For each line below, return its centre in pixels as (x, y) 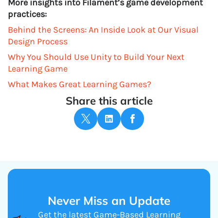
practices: (27, 14)
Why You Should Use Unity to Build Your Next (96, 57)
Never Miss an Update (109, 200)
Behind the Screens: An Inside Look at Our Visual (103, 29)
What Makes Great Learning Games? (80, 84)
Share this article (109, 100)
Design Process (38, 41)
